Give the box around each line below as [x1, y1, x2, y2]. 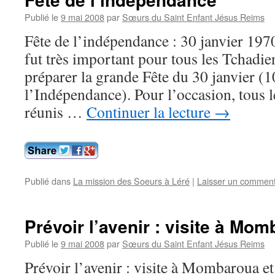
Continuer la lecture [87, 101, 214, 122]
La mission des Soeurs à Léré [73, 174, 190, 187]
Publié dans [25, 174, 71, 187]
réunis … [25, 101, 87, 122]
